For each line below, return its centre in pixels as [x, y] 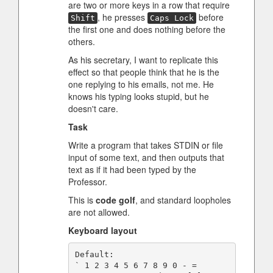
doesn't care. [93, 108]
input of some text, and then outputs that [146, 157]
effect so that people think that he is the [144, 72]
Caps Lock [172, 18]
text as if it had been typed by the [132, 169]
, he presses [122, 17]
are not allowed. [99, 212]
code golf [115, 200]
